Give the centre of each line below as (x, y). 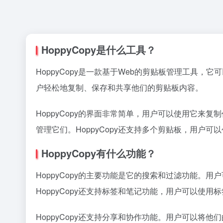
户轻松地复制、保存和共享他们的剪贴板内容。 (119, 87)
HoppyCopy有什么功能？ (99, 153)
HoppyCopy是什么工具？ (99, 50)
